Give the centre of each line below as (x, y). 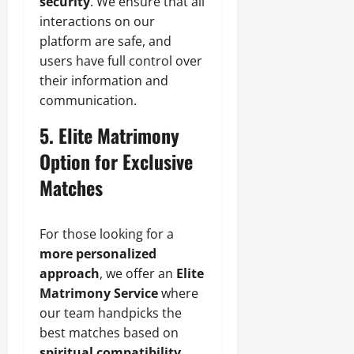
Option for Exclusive (116, 161)
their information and (104, 80)
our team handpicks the (111, 313)
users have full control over (121, 60)
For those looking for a (107, 233)
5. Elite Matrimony (109, 135)
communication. (88, 100)
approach (70, 273)
